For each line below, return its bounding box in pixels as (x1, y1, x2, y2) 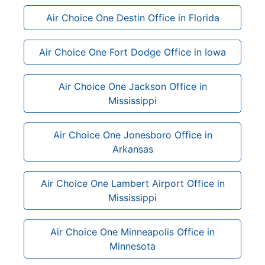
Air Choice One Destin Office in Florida (46, 11, 219, 24)
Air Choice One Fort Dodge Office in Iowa (39, 46, 226, 58)
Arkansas (112, 143, 153, 155)
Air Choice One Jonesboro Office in (53, 128, 212, 141)
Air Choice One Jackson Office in (58, 80, 207, 92)
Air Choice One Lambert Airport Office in (40, 177, 225, 189)
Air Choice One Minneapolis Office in (50, 225, 215, 238)
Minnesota (109, 240, 156, 252)
